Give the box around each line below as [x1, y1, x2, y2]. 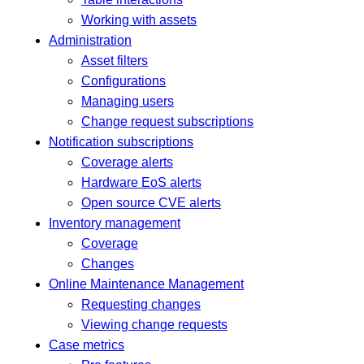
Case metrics [49, 338, 124, 353]
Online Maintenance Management [49, 277, 244, 292]
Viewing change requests [81, 318, 227, 332]
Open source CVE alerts [81, 196, 221, 210]
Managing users [81, 94, 174, 109]
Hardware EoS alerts [81, 175, 201, 190]
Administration [49, 33, 132, 48]
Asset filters [81, 54, 148, 68]
